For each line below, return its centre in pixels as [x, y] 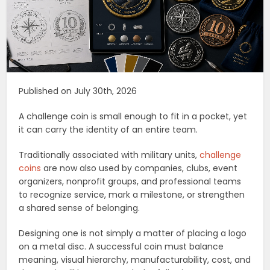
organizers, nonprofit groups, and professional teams [130, 182]
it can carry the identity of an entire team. [108, 130]
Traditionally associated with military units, [109, 155]
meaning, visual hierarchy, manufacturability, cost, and [135, 260]
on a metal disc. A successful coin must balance [121, 247]
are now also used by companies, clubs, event [140, 168]
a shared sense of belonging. [80, 208]
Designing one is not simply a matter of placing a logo [133, 234]
